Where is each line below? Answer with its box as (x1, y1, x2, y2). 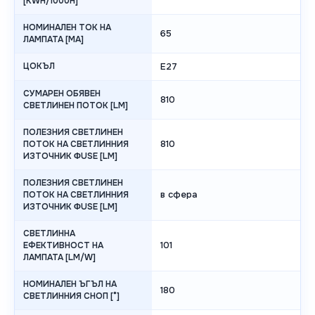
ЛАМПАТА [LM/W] (23, 252, 96, 264)
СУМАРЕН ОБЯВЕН (23, 88, 101, 100)
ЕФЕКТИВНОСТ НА (23, 240, 103, 252)
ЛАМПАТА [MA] (23, 34, 84, 46)
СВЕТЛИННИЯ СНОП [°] (23, 290, 120, 302)
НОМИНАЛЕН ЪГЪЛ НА (23, 278, 117, 290)
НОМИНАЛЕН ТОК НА (23, 22, 111, 34)
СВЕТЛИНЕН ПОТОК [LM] (23, 100, 128, 112)
